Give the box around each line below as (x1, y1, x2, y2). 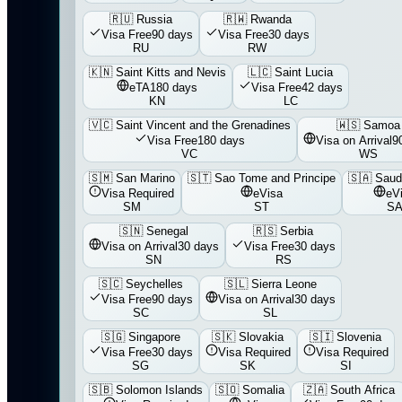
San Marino (115, 171, 175, 185)
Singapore (127, 330, 180, 344)
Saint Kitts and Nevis (115, 66, 226, 79)
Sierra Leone (250, 277, 317, 291)
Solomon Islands (115, 383, 203, 397)
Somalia (241, 383, 284, 397)
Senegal (145, 224, 188, 238)
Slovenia (336, 330, 382, 344)
